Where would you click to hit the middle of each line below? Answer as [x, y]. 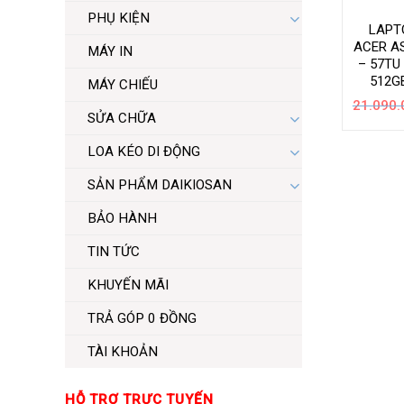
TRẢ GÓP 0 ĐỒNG [142, 319]
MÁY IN [110, 52]
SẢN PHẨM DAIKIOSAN [160, 185]
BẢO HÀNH [122, 219]
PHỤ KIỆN [119, 18]
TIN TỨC [114, 252]
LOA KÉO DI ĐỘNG [144, 152]
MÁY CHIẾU [123, 85]
